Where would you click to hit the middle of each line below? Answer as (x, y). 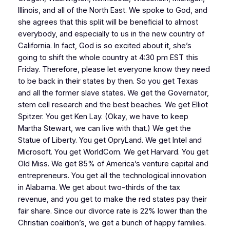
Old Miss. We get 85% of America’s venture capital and (113, 164)
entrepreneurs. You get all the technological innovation (112, 175)
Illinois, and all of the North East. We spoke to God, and (112, 10)
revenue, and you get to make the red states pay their (112, 199)
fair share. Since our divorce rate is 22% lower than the (112, 211)
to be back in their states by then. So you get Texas (108, 81)
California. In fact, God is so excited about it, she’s (104, 45)
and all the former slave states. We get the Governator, (113, 93)
